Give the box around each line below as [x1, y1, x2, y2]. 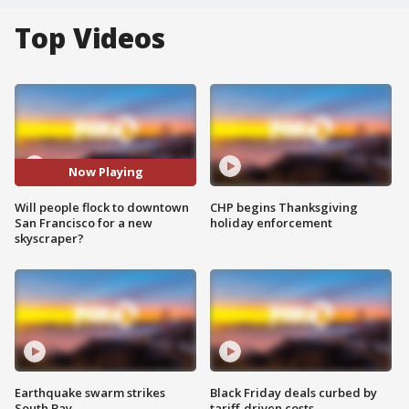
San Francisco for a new [15, 214, 152, 231]
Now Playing [68, 163, 143, 181]
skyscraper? [15, 229, 84, 246]
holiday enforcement [210, 214, 332, 231]
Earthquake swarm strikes [15, 383, 165, 401]
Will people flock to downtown [15, 198, 189, 215]
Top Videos [15, 19, 165, 57]
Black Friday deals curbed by [210, 383, 377, 401]
